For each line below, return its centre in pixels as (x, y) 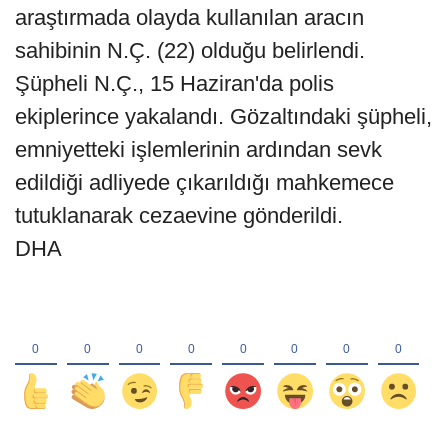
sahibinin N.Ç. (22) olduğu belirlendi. (190, 51)
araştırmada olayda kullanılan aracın (189, 18)
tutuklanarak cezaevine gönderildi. (179, 216)
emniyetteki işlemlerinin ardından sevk (198, 150)
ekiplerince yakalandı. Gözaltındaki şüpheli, (223, 117)
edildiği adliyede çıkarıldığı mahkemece (204, 183)
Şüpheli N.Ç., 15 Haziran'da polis (174, 84)
